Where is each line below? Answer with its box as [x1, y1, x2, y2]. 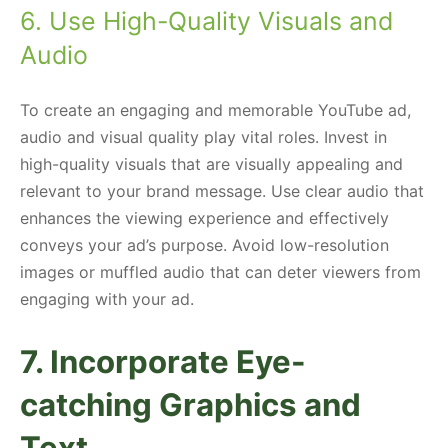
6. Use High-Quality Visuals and [20, 5, 393, 36]
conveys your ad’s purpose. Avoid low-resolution [20, 234, 389, 255]
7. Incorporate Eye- [20, 342, 306, 381]
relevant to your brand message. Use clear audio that [20, 180, 424, 201]
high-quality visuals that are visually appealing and [20, 153, 403, 174]
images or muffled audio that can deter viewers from [20, 261, 421, 282]
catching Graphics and [20, 385, 361, 424]
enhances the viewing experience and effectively [20, 207, 389, 228]
